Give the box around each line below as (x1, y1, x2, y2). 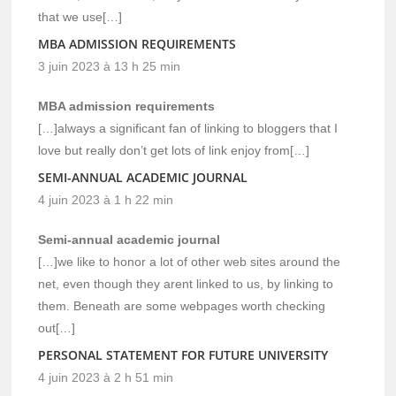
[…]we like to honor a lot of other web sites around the (38, 254, 341, 269)
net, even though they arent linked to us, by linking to (38, 276, 334, 291)
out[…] (38, 320, 76, 335)
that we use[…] (38, 9, 123, 24)
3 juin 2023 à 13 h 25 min (38, 58, 181, 73)
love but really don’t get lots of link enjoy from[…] (38, 142, 310, 157)
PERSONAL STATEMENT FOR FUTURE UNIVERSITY (38, 346, 329, 363)
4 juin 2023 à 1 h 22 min (38, 192, 174, 207)
